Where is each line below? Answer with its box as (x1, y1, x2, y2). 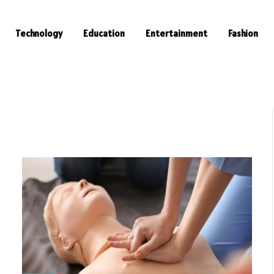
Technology (15, 28, 62, 39)
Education (83, 28, 125, 39)
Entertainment (146, 28, 207, 39)
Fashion (228, 28, 258, 39)
